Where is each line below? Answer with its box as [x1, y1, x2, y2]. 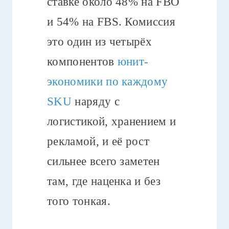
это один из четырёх [47, 35, 152, 48]
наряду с [71, 95, 120, 108]
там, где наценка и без [47, 174, 161, 188]
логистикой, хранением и [47, 114, 176, 128]
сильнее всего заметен [47, 154, 160, 168]
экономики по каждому [47, 75, 168, 88]
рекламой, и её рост [47, 134, 150, 148]
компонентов [47, 55, 118, 68]
